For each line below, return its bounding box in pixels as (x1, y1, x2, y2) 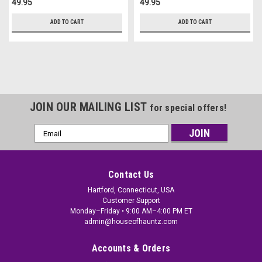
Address (35, 137, 66, 147)
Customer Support (102, 196, 160, 205)
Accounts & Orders (91, 243, 171, 254)
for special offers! (150, 102, 227, 114)
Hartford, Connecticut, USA (88, 186, 174, 195)
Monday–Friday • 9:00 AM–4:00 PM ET (70, 207, 192, 216)
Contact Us (108, 169, 154, 181)
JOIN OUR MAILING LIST (29, 100, 150, 115)
